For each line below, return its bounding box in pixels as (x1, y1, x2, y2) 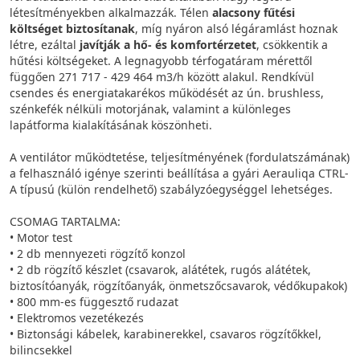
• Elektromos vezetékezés (10, 310, 144, 326)
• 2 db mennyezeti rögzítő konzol (10, 246, 186, 262)
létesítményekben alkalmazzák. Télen (10, 5, 212, 21)
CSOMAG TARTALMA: (10, 214, 121, 230)
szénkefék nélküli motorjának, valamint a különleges (10, 101, 291, 117)
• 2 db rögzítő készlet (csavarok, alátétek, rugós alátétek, (10, 262, 311, 278)
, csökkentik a (256, 37, 328, 53)
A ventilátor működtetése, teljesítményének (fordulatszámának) (10, 149, 350, 166)
